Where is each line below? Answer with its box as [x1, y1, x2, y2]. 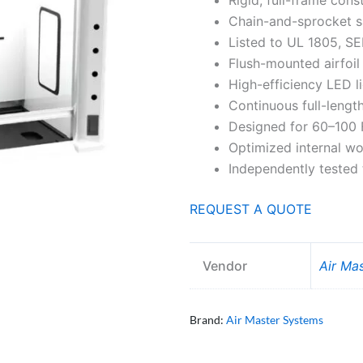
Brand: [190, 313, 226, 327]
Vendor [203, 257, 247, 274]
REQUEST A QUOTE [190, 200, 312, 217]
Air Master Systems [226, 313, 323, 327]
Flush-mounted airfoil [228, 54, 360, 71]
